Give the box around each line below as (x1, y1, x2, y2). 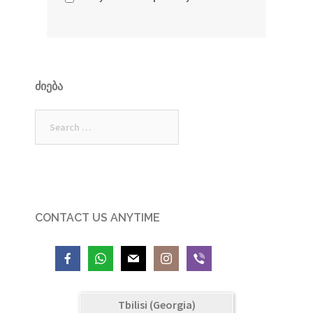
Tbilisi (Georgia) (117, 297, 196, 312)
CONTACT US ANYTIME (35, 210, 160, 224)
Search (35, 110, 65, 123)
